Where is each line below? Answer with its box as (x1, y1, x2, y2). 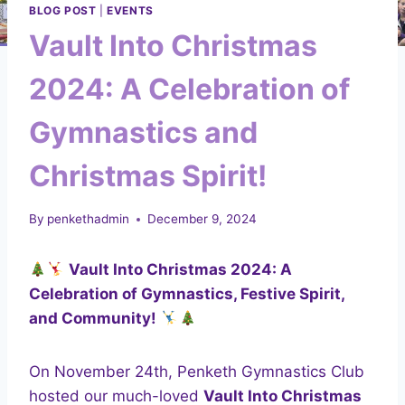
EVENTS (107, 3, 154, 17)
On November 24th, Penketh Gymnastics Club (29, 363, 364, 381)
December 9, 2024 (147, 212, 258, 227)
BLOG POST (29, 3, 97, 17)
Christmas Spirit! (29, 157, 267, 193)
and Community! (29, 309, 156, 328)
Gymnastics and (29, 114, 258, 150)
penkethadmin (47, 212, 130, 227)
